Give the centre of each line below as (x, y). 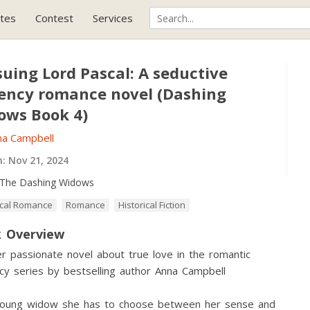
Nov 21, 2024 (37, 160)
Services (113, 18)
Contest (54, 18)
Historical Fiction (152, 205)
